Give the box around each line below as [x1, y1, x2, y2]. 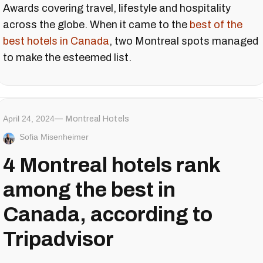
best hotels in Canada [3, 35, 109, 47]
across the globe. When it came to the [3, 18, 190, 31]
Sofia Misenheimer [19, 131, 89, 141]
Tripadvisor [3, 227, 114, 250]
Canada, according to [3, 203, 213, 225]
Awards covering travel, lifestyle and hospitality [3, 2, 231, 14]
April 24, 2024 [3, 113, 55, 123]
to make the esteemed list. [3, 51, 131, 63]
